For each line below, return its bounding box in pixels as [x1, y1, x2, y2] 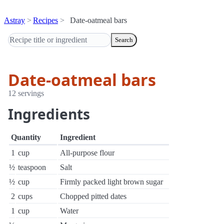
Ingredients [8, 104, 90, 123]
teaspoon [18, 163, 46, 171]
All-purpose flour [60, 148, 114, 157]
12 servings [8, 89, 44, 97]
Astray [4, 16, 25, 24]
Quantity [11, 133, 41, 141]
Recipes [33, 16, 58, 24]
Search [115, 36, 133, 43]
